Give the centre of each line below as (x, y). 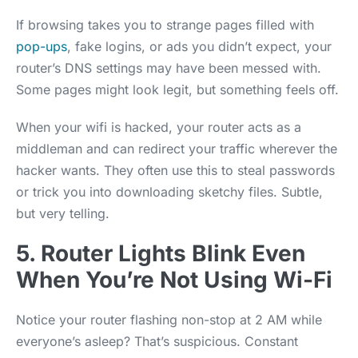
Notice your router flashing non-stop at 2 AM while (169, 319)
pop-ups (42, 46)
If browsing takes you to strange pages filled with (165, 24)
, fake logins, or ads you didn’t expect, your (199, 46)
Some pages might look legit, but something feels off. (177, 89)
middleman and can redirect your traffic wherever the (177, 148)
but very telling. (63, 213)
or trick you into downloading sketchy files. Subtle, (169, 191)
